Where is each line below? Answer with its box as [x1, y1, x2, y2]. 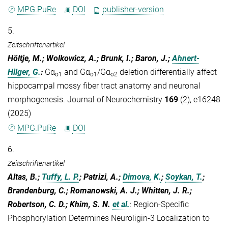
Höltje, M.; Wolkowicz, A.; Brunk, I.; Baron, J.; [8, 53, 172, 64]
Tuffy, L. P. [42, 172, 79, 182]
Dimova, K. [123, 172, 161, 182]
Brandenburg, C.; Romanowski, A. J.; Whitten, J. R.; [8, 185, 192, 195]
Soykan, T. [165, 172, 203, 182]
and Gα [62, 67, 90, 77]
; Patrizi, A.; [79, 172, 123, 182]
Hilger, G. [8, 67, 41, 77]
